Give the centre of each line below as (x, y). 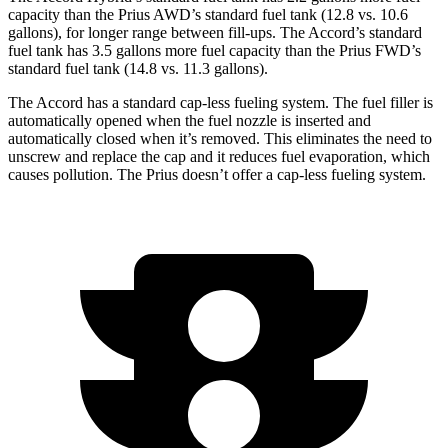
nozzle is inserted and (303, 121)
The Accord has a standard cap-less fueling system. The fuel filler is (220, 103)
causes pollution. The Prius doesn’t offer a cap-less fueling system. (217, 175)
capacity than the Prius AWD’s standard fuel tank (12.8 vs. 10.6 (208, 15)
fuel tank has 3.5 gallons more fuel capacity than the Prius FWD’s (214, 51)
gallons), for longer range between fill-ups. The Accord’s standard (215, 33)
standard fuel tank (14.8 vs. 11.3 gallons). (138, 69)
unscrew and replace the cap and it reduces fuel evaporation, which (219, 157)
